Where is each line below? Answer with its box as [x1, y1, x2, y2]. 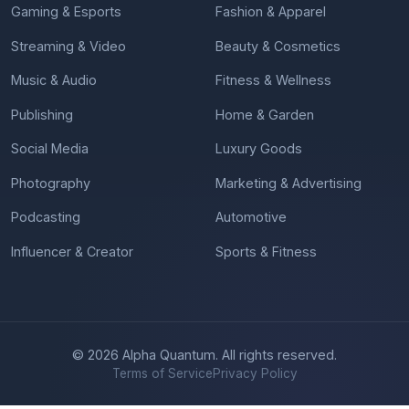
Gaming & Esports [11, 4, 121, 19]
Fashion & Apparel [215, 4, 326, 19]
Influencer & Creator [11, 243, 133, 259]
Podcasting [11, 209, 80, 225]
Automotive [215, 209, 287, 225]
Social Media [11, 141, 89, 156]
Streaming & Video [11, 37, 126, 54]
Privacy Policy [212, 365, 298, 381]
